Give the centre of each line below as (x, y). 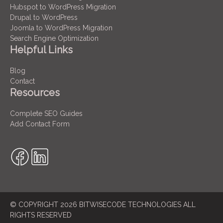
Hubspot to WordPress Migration (63, 7)
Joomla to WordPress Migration (61, 28)
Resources (35, 92)
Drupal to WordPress (44, 17)
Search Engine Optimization (54, 38)
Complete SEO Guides (46, 113)
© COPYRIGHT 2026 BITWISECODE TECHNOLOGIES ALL (103, 204)
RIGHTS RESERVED (41, 215)
